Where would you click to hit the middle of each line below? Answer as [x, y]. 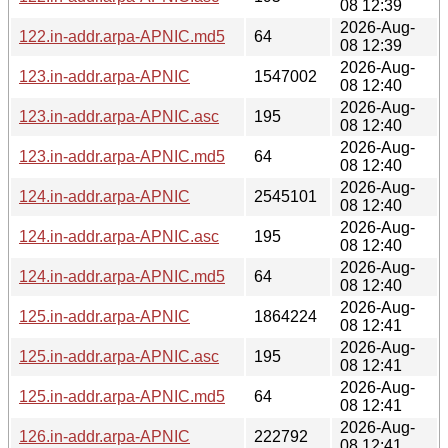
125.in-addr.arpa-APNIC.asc [119, 356]
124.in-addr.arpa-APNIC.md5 [122, 276]
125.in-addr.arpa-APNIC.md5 [122, 396]
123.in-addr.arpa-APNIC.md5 [122, 156]
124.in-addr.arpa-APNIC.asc [119, 236]
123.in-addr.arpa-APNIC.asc [119, 116]
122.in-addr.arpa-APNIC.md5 [122, 36]
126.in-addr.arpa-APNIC [104, 436]
